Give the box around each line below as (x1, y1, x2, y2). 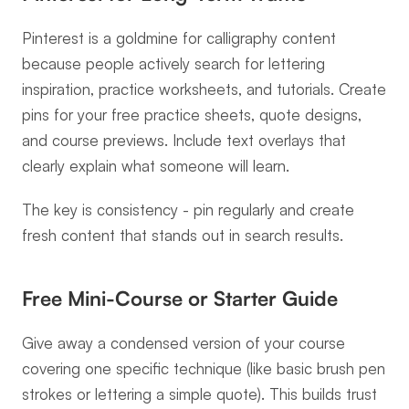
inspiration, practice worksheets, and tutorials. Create (22, 79, 386, 99)
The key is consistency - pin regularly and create (22, 200, 354, 219)
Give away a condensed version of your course (22, 333, 345, 352)
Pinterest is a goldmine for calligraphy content (22, 28, 336, 47)
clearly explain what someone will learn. (22, 156, 289, 175)
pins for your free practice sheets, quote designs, (22, 105, 362, 124)
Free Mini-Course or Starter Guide (22, 286, 338, 310)
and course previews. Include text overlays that (22, 131, 346, 150)
